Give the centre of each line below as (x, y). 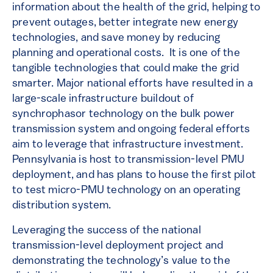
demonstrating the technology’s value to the (121, 261)
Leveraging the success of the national (107, 231)
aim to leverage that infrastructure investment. (129, 145)
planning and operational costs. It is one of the (126, 54)
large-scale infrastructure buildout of (103, 99)
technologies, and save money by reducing (116, 38)
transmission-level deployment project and (118, 246)
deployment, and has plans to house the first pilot (134, 175)
